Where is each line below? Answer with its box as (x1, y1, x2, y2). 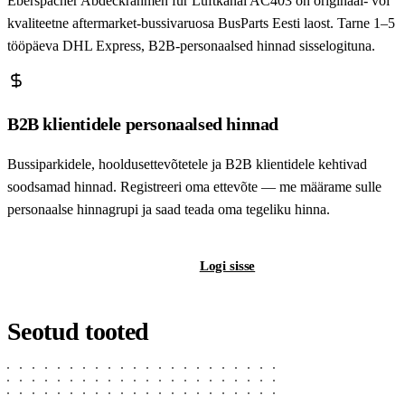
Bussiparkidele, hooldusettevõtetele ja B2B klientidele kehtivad (7, 155, 367, 172)
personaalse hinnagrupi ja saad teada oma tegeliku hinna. (7, 201, 330, 217)
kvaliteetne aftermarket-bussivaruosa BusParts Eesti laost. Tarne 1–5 (7, 14, 395, 31)
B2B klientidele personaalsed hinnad (7, 113, 278, 134)
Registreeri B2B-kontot (25, 258, 160, 273)
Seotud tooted (7, 316, 149, 345)
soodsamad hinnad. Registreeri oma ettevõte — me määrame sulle (7, 178, 381, 194)
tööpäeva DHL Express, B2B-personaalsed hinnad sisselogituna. (7, 37, 375, 53)
